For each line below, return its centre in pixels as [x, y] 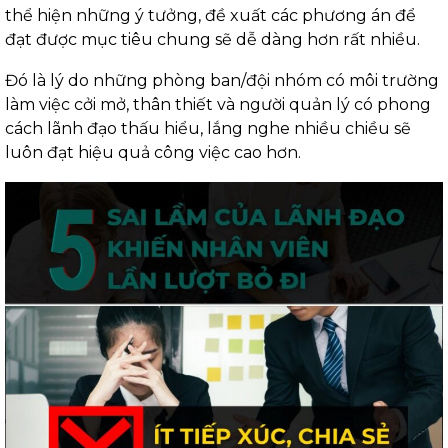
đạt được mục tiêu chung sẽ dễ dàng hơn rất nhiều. [212, 40]
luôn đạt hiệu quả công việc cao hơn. [153, 153]
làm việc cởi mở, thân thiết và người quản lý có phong [218, 105]
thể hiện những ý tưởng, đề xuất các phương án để [210, 16]
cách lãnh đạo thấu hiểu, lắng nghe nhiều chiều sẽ [208, 129]
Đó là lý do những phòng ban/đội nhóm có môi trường [222, 81]
